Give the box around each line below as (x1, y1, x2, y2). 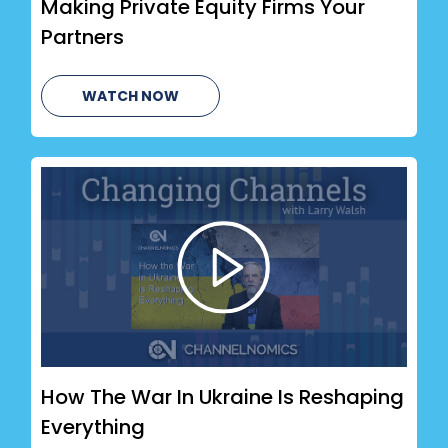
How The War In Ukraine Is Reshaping (41, 382, 405, 411)
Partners (41, 22, 125, 51)
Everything (41, 412, 146, 441)
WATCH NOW (82, 85, 180, 106)
